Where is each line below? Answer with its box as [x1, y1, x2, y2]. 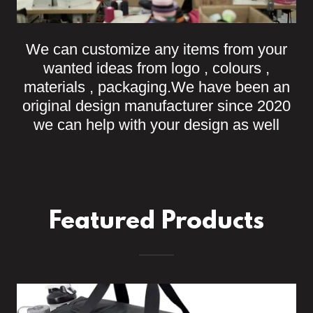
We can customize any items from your [26, 41, 287, 59]
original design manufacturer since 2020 [22, 97, 291, 115]
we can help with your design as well [34, 116, 279, 134]
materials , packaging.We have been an [23, 78, 290, 96]
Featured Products [49, 208, 264, 237]
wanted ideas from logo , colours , [43, 59, 270, 78]
